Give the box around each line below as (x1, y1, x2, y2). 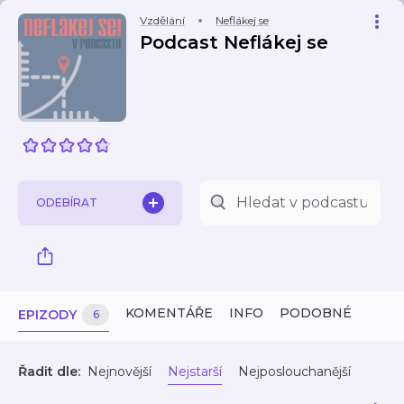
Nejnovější (87, 363, 151, 380)
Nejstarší (168, 363, 222, 380)
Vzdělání (140, 14, 185, 27)
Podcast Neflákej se (140, 32, 328, 53)
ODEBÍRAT (36, 196, 97, 209)
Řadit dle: (18, 363, 80, 380)
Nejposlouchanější (238, 363, 351, 380)
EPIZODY (18, 307, 77, 323)
